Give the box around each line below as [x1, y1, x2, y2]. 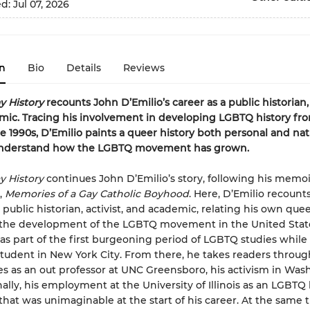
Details [66, 62, 101, 74]
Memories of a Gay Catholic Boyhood [4, 188, 189, 200]
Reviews [122, 62, 165, 74]
